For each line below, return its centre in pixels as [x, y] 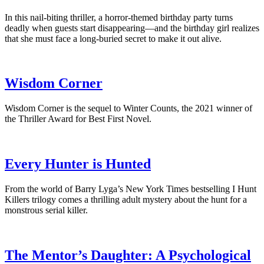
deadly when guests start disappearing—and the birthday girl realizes [132, 28]
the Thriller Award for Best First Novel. [78, 119]
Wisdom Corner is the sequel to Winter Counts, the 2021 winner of [128, 108]
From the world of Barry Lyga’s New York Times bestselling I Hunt [131, 189]
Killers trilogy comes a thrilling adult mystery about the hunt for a [126, 200]
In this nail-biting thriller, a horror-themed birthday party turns [119, 17]
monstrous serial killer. [46, 210]
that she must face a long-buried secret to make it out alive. [113, 38]
